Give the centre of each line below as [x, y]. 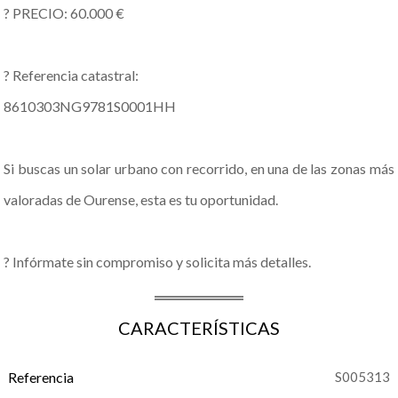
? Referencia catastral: [72, 75]
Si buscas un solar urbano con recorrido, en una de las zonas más [199, 168]
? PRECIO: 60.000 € [64, 13]
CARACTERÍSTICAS [199, 328]
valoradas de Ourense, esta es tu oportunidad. [141, 199]
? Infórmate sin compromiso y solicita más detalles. [158, 262]
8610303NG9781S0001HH [90, 106]
